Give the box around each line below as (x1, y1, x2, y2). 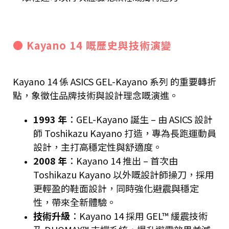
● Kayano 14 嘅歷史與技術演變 (13, 37, 172, 53)
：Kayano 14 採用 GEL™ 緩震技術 (70, 209, 208, 222)
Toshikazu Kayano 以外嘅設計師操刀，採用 (33, 167, 214, 181)
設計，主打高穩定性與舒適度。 (33, 140, 164, 153)
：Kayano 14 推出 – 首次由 (67, 153, 178, 167)
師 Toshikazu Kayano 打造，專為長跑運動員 (33, 126, 216, 140)
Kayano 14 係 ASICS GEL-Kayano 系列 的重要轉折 (13, 74, 216, 88)
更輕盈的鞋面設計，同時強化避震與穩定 (33, 181, 199, 195)
